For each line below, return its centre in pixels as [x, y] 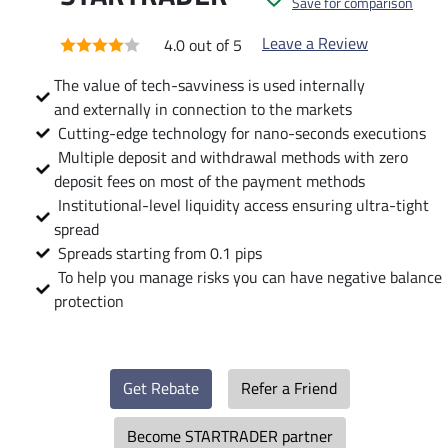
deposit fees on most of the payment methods [209, 180]
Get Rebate [161, 387]
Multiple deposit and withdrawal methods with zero [231, 156]
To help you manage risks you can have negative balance [248, 276]
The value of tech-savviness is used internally [209, 84]
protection [89, 300]
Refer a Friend [289, 387]
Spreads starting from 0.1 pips [158, 252]
